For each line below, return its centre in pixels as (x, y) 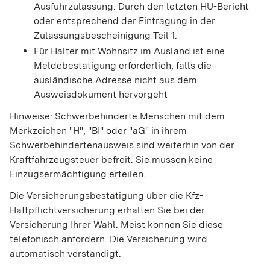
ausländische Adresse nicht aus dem (115, 80)
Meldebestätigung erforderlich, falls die (123, 66)
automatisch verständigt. (65, 254)
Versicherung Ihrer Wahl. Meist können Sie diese (116, 225)
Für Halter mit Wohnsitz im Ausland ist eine (129, 51)
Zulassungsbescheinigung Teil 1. (105, 36)
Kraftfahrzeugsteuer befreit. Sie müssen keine (111, 160)
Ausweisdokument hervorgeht (101, 95)
